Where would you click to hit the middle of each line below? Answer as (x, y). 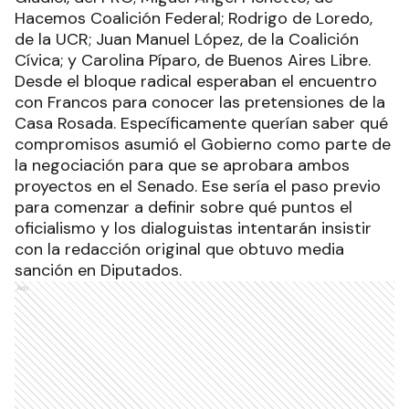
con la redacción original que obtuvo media (179, 250)
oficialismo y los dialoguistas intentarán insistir (193, 229)
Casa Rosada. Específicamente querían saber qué (201, 124)
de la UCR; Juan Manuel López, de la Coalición (187, 40)
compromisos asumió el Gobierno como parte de (203, 145)
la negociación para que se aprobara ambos (182, 166)
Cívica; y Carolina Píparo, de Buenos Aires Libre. (193, 61)
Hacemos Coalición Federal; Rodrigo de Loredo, (194, 19)
